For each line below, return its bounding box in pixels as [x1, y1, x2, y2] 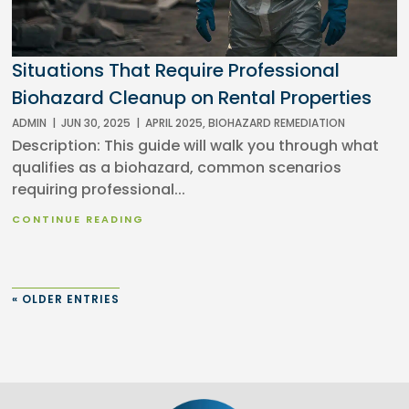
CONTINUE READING [12, 211, 145, 226]
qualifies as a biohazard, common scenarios [12, 156, 342, 178]
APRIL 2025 [145, 114, 204, 131]
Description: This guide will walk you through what [12, 134, 380, 156]
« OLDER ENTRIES [12, 290, 121, 307]
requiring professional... [12, 178, 186, 200]
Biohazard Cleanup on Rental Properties [12, 84, 372, 110]
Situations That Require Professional [12, 57, 341, 83]
